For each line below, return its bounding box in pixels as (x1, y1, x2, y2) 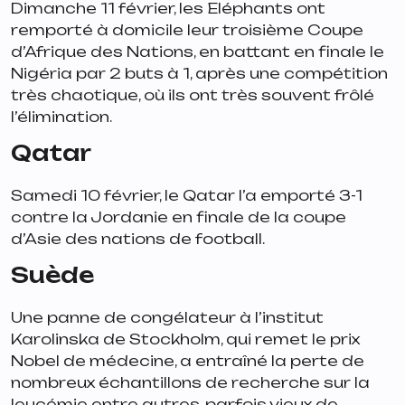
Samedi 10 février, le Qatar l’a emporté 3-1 (11, 185, 363, 204)
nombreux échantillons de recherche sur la (11, 372, 370, 391)
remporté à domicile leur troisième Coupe (11, 20, 363, 39)
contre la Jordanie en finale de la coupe (11, 207, 346, 226)
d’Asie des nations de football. (11, 229, 268, 248)
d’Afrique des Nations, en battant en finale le (11, 42, 384, 61)
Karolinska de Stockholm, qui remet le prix (11, 329, 360, 348)
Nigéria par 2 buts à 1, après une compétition (11, 63, 388, 82)
